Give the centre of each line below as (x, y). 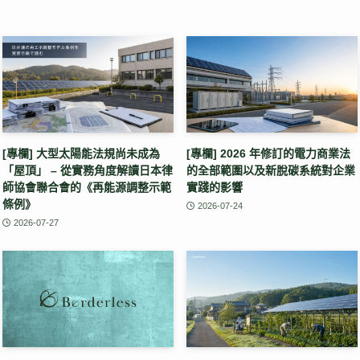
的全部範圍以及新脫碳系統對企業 (271, 170)
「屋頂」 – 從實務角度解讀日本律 (88, 170)
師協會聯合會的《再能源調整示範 (87, 187)
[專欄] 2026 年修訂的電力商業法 (268, 153)
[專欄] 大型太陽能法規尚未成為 (81, 153)
